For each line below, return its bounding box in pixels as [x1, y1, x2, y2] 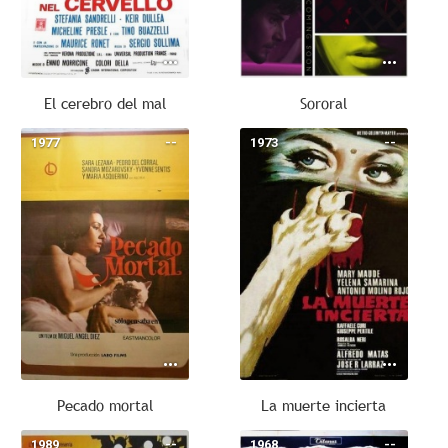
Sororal [300, 93, 348, 113]
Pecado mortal [56, 395, 153, 415]
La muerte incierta [261, 395, 387, 415]
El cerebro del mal [43, 93, 166, 113]
